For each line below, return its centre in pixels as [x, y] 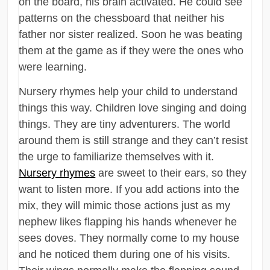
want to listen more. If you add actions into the [129, 190]
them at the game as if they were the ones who [131, 51]
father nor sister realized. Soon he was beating [131, 35]
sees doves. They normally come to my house [129, 238]
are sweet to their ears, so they [171, 173]
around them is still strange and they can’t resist [133, 141]
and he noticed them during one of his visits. [125, 255]
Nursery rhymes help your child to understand [128, 92]
